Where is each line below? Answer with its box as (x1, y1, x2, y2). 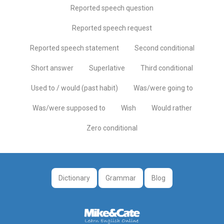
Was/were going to (133, 83, 193, 92)
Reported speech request (72, 23, 152, 32)
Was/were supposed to (32, 103, 105, 112)
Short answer (31, 63, 73, 72)
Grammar (105, 173, 136, 182)
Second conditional (134, 43, 194, 52)
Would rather (151, 103, 192, 112)
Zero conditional (86, 123, 137, 132)
